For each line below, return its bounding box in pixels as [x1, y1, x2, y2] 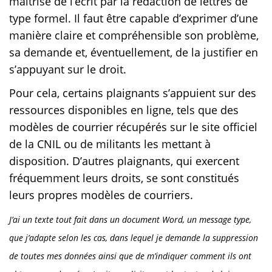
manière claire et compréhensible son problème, [9, 28, 259, 43]
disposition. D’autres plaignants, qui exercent [9, 154, 239, 169]
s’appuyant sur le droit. [9, 62, 126, 77]
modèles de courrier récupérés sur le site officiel [9, 120, 257, 135]
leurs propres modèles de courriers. [9, 188, 193, 203]
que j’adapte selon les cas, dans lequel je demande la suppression [9, 232, 258, 244]
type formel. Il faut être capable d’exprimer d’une [9, 11, 258, 26]
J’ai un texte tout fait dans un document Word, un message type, [9, 214, 251, 226]
